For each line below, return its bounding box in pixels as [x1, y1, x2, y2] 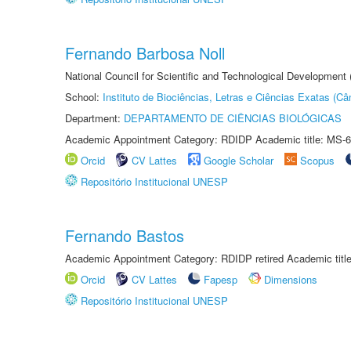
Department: [65, 110, 124, 125]
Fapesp [204, 272, 237, 287]
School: [65, 89, 103, 104]
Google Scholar [204, 153, 273, 168]
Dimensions [264, 272, 317, 287]
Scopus [300, 153, 335, 168]
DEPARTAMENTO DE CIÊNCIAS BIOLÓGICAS [124, 110, 342, 125]
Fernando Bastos [65, 224, 184, 247]
